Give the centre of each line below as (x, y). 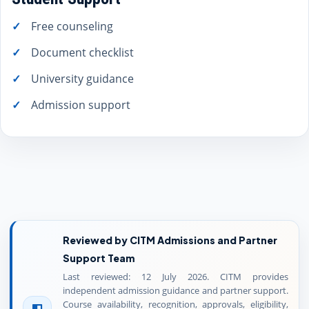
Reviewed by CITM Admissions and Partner (170, 240)
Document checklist (82, 52)
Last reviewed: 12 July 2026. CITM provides (176, 277)
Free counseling (72, 26)
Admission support (81, 105)
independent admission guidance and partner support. (176, 291)
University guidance (82, 79)
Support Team (99, 258)
